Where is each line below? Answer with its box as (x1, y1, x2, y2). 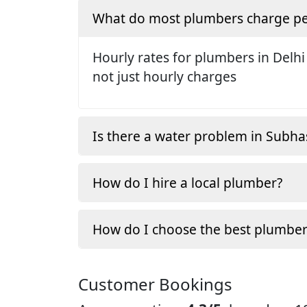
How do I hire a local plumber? (93, 173, 282, 193)
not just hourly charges (93, 66, 236, 86)
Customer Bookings (78, 272, 232, 295)
